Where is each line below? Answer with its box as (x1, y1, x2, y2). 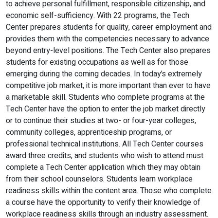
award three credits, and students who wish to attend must (6, 150, 203, 162)
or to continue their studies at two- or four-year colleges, (6, 115, 196, 127)
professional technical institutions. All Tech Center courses (6, 138, 203, 150)
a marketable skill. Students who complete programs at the (6, 91, 205, 103)
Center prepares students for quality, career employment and (6, 21, 212, 33)
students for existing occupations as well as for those (6, 56, 188, 68)
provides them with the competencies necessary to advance (6, 33, 209, 45)
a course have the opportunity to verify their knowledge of (6, 197, 200, 208)
